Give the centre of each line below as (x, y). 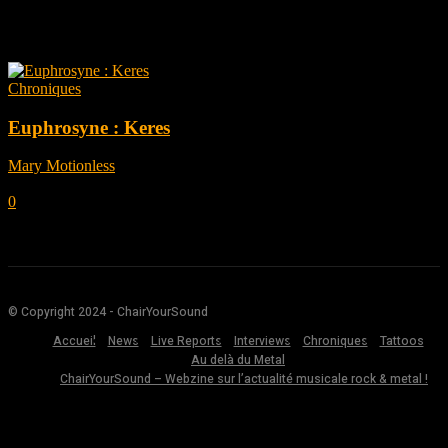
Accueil (74, 341)
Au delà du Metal (238, 360)
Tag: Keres (81, 21)
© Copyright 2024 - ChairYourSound (108, 312)
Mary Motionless (61, 166)
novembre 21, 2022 (69, 184)
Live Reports (186, 341)
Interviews (262, 341)
